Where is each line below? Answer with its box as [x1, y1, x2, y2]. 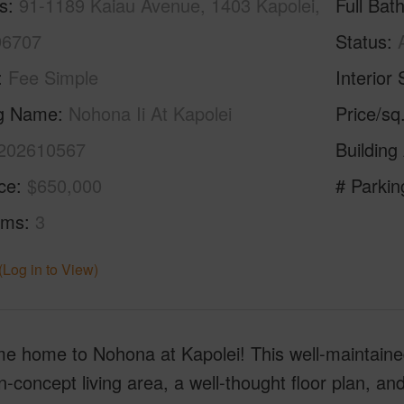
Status [335, 28, 388, 54]
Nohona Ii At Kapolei [68, 100, 232, 126]
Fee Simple [7, 64, 98, 90]
